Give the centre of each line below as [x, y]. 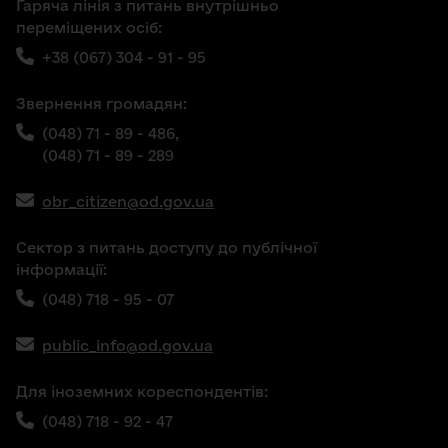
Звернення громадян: [101, 103]
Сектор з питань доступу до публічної [166, 247]
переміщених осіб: [89, 27]
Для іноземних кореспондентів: [142, 391]
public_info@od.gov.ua [127, 345]
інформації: [61, 269]
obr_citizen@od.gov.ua [128, 201]
